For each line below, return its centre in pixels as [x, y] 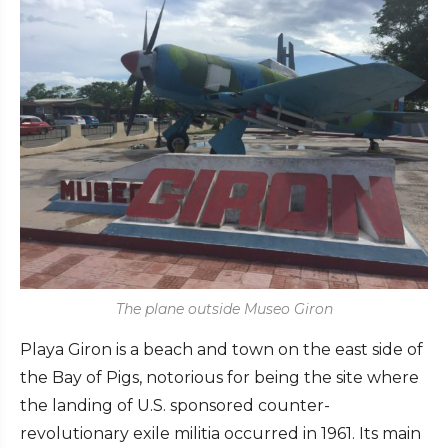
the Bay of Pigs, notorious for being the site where [219, 378]
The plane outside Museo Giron [224, 309]
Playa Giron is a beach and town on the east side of [221, 350]
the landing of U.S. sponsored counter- [175, 406]
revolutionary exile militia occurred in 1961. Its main [220, 434]
